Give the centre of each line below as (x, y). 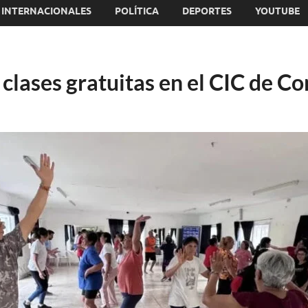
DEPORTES (207, 11)
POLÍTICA (137, 11)
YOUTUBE (277, 11)
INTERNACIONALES (46, 11)
